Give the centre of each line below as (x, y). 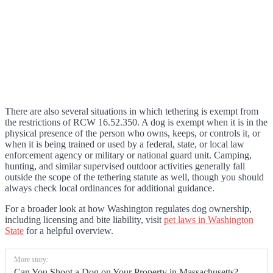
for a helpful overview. (69, 230)
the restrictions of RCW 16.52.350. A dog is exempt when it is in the (136, 122)
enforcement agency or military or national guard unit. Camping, (128, 155)
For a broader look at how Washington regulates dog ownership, (128, 208)
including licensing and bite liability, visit (84, 219)
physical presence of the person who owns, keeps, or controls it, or (133, 133)
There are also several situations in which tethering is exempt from (132, 111)
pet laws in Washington (209, 219)
